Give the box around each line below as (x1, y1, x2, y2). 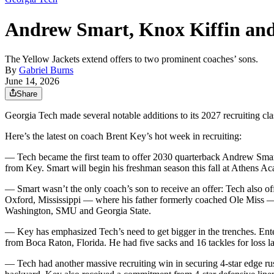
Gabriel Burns (19, 65, 73, 76)
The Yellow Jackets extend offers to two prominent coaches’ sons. (5, 54, 258, 65)
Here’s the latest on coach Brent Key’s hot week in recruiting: (5, 131, 242, 142)
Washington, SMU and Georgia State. (5, 206, 151, 217)
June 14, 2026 (5, 76, 59, 87)
